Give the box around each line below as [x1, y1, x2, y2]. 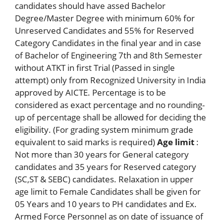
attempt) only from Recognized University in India [15, 74, 206, 86]
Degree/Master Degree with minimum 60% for [15, 12, 195, 24]
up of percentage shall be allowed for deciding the [15, 111, 206, 123]
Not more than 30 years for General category [15, 149, 189, 161]
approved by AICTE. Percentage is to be [15, 87, 166, 99]
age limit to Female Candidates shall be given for [15, 186, 201, 198]
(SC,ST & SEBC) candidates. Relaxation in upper [15, 173, 193, 185]
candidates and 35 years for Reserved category [15, 161, 196, 173]
